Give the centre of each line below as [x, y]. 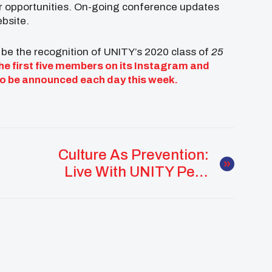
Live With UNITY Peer [137, 172]
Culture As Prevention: [134, 155]
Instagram [161, 66]
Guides [185, 189]
